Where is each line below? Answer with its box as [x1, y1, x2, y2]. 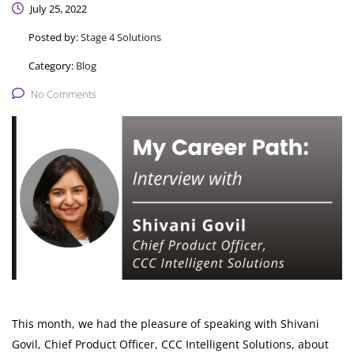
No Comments [31, 87, 96, 102]
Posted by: [28, 30, 81, 45]
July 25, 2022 [28, 2, 87, 17]
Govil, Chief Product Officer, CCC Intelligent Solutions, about [12, 337, 329, 352]
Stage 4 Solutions [81, 30, 161, 45]
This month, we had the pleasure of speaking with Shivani [12, 316, 319, 332]
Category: [28, 58, 76, 73]
